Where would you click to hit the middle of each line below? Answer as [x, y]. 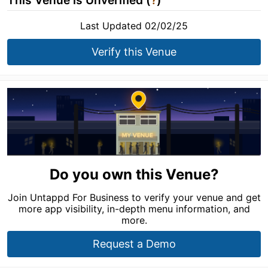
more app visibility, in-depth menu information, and [134, 208]
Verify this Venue [134, 52]
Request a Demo [134, 243]
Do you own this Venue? [134, 174]
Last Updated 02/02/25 [134, 26]
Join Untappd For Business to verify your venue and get [134, 197]
